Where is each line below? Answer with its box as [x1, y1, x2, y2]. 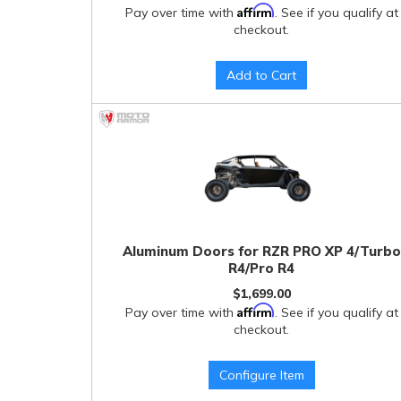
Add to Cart [226, 67, 297, 83]
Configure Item [218, 367, 304, 383]
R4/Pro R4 [228, 260, 295, 277]
